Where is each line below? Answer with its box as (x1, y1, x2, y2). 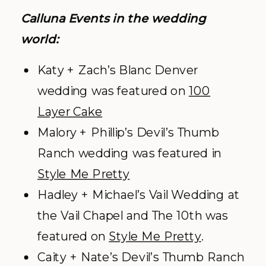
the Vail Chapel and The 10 (37, 208, 190, 223)
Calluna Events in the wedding (21, 11, 207, 26)
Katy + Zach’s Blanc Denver (37, 62, 198, 78)
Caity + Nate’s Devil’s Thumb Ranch (37, 249, 245, 265)
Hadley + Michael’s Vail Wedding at (37, 187, 240, 202)
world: (21, 31, 58, 47)
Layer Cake (37, 104, 103, 119)
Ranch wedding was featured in (37, 145, 221, 161)
